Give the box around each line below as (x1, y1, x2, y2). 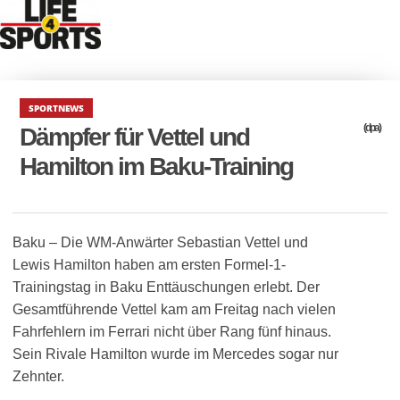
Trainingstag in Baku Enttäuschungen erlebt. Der (12, 279, 320, 295)
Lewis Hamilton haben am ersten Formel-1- (12, 257, 286, 272)
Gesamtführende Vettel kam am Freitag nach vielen (12, 302, 336, 317)
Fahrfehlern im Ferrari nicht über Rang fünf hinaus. (12, 324, 331, 339)
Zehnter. (12, 369, 64, 384)
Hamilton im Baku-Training (20, 153, 294, 180)
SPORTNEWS (29, 102, 85, 114)
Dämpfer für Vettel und (20, 123, 250, 151)
